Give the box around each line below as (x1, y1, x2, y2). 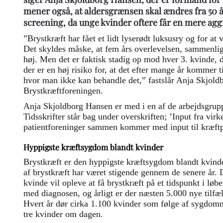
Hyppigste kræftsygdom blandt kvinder (23, 142, 163, 153)
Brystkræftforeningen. (23, 86, 103, 96)
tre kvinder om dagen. (23, 209, 103, 220)
